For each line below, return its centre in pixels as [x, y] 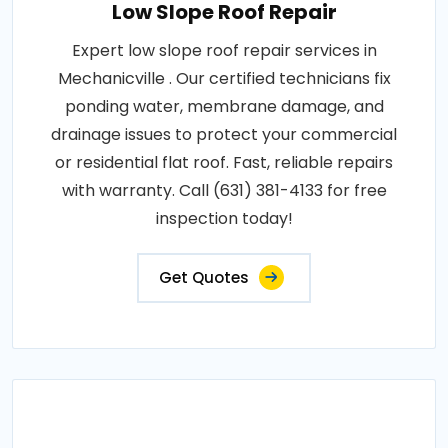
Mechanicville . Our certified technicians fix [224, 79]
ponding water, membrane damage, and [224, 107]
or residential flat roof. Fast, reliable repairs [224, 163]
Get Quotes [204, 278]
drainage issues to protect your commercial [224, 135]
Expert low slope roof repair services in [224, 51]
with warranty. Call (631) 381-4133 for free [224, 191]
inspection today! [224, 219]
